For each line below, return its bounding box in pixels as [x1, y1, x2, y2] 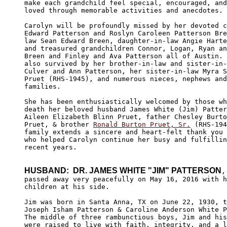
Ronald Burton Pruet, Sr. [93, 120, 191, 128]
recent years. [24, 143, 81, 151]
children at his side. [24, 182, 109, 191]
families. [24, 82, 65, 90]
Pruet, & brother [24, 120, 93, 128]
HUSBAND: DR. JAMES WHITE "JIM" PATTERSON [24, 166, 221, 175]
